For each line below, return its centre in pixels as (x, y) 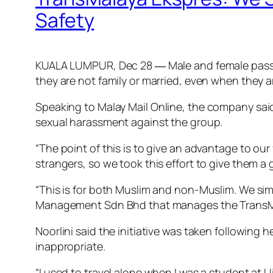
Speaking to (66, 107)
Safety (65, 20)
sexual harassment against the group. (129, 122)
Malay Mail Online (140, 107)
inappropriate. (70, 246)
